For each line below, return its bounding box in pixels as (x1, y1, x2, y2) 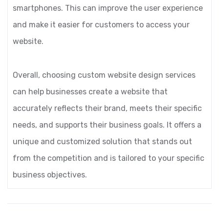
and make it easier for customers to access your (13, 20, 190, 29)
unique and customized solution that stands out (13, 137, 192, 146)
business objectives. (13, 170, 87, 179)
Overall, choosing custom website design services (13, 70, 196, 80)
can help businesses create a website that (13, 87, 168, 96)
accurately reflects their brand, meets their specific (13, 104, 202, 113)
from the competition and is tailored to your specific (13, 153, 204, 163)
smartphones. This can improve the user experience (13, 3, 203, 13)
